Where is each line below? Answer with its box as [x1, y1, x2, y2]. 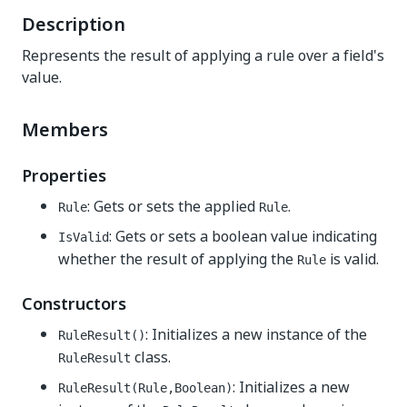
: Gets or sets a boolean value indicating [109, 225, 377, 247]
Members [22, 116, 108, 144]
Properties [22, 164, 106, 188]
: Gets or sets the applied [87, 195, 259, 217]
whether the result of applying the [58, 248, 297, 270]
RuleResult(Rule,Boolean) [58, 381, 233, 395]
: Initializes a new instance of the [145, 323, 367, 345]
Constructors [22, 292, 126, 316]
